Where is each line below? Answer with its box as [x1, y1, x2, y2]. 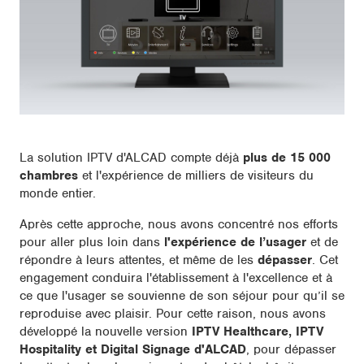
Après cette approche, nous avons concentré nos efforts [19, 216, 338, 233]
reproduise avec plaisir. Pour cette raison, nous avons [19, 305, 326, 323]
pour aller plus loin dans [19, 234, 164, 251]
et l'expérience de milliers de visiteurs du [78, 167, 314, 184]
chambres [19, 167, 78, 184]
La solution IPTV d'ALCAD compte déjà [19, 149, 243, 167]
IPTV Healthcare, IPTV [192, 323, 323, 340]
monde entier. [19, 185, 96, 202]
